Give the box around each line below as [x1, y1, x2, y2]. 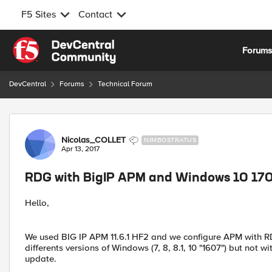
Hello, [25, 197, 49, 208]
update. [25, 253, 56, 264]
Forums [59, 80, 84, 89]
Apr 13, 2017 [61, 144, 100, 154]
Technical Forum [98, 80, 152, 89]
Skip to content [21, 38, 83, 49]
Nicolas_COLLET [61, 135, 126, 145]
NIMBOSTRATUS [144, 136, 196, 144]
